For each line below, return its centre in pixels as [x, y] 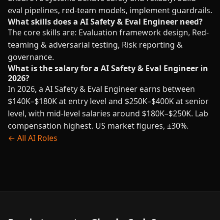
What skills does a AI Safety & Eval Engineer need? [105, 22]
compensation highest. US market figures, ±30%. [98, 126]
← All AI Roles [33, 138]
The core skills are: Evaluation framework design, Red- [108, 32]
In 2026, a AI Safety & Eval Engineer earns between [101, 89]
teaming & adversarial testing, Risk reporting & [95, 45]
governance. [31, 57]
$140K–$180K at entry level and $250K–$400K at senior [108, 101]
